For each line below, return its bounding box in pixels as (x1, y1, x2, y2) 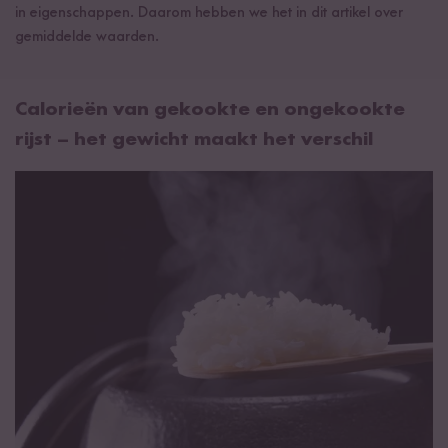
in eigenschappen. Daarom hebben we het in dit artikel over (15, 4, 403, 21)
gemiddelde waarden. (15, 28, 159, 45)
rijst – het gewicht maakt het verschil (15, 129, 373, 150)
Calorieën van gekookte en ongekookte (15, 99, 405, 120)
